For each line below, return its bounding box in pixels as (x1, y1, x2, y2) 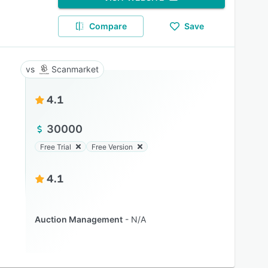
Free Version (91, 142, 133, 151)
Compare (89, 21, 127, 31)
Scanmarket (51, 64, 99, 74)
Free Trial (39, 142, 71, 151)
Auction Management (34, 214, 123, 224)
